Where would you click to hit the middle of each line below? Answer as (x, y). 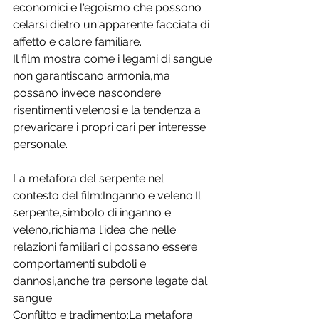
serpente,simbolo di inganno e (93, 213)
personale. (42, 145)
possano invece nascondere (88, 93)
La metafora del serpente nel (90, 179)
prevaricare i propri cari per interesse (111, 127)
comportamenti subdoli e (81, 264)
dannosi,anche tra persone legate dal (111, 281)
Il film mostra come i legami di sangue (114, 59)
